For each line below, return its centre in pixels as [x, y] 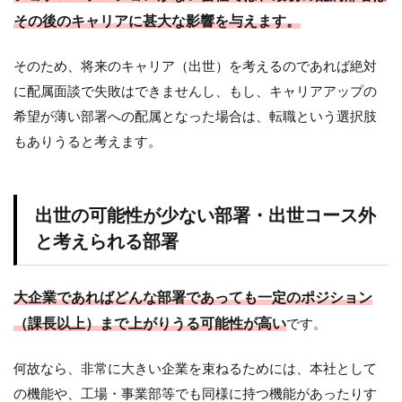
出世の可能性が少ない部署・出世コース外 [205, 216]
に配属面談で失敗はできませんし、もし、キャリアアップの [195, 92]
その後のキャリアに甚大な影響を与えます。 [157, 21]
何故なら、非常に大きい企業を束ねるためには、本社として [195, 369]
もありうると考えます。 [87, 142]
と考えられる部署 [107, 242]
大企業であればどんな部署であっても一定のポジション [193, 297]
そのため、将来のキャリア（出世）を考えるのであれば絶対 [195, 66]
